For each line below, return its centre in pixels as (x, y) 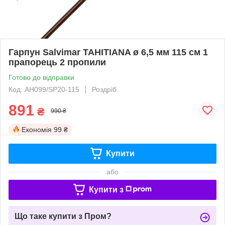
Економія (37, 129)
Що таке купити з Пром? (63, 216)
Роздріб (104, 89)
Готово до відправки (41, 77)
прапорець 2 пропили (57, 62)
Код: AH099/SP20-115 (44, 89)
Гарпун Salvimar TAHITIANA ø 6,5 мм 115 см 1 (108, 52)
